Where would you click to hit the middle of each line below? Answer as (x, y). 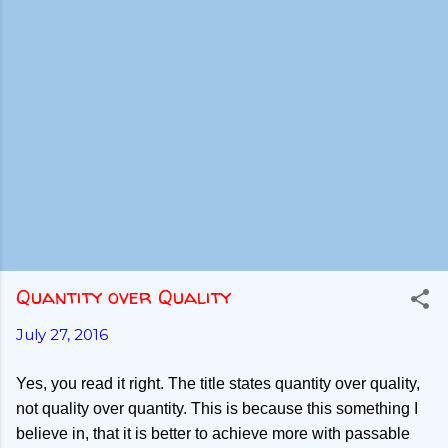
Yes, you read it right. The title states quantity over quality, (218, 383)
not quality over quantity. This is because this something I (217, 408)
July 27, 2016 (62, 334)
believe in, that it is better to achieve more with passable (213, 433)
